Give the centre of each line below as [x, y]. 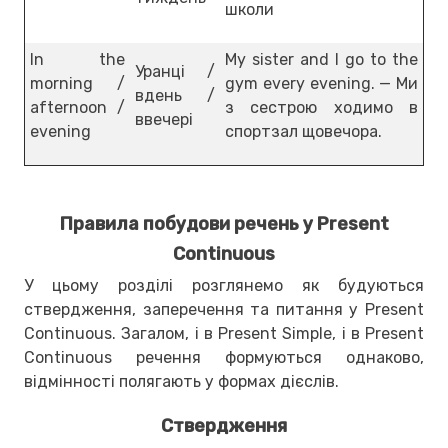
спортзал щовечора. [303, 131]
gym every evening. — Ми [321, 83]
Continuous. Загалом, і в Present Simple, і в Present [224, 333]
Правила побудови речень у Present [224, 223]
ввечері [164, 119]
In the [77, 59]
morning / [77, 83]
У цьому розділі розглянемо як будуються [224, 285]
